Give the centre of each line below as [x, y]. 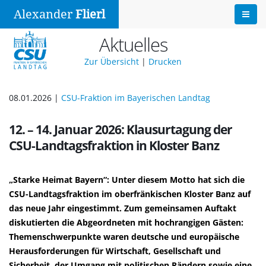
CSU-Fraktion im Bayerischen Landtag [136, 98]
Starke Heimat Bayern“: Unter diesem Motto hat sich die [127, 180]
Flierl [90, 14]
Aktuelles [133, 45]
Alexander [45, 14]
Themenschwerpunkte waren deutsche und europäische [124, 237]
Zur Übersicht [112, 61]
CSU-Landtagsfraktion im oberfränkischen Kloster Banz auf [130, 194]
